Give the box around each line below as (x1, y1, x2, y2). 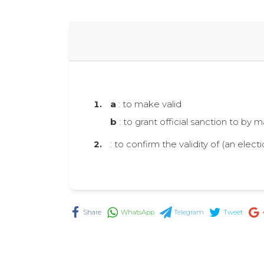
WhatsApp (121, 207, 155, 216)
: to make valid (116, 98, 181, 110)
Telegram (173, 207, 204, 216)
